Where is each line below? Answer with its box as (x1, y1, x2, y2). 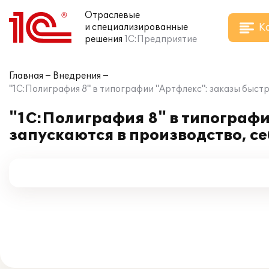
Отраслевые (85, 10, 140, 20)
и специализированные (85, 22, 188, 32)
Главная (9, 71, 43, 81)
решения (85, 34, 122, 44)
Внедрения (53, 71, 101, 81)
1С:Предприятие (124, 34, 197, 44)
